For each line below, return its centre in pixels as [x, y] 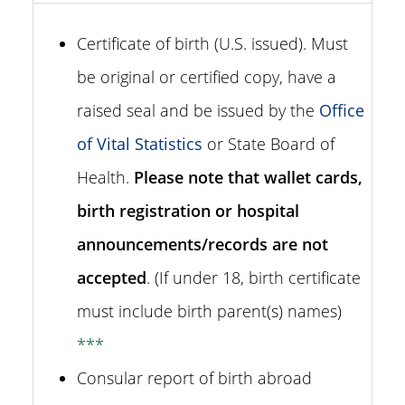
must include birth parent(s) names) [209, 311]
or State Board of [268, 144]
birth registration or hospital [188, 211]
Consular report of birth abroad [194, 378]
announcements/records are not [202, 244]
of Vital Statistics [140, 144]
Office [342, 110]
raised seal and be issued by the [198, 110]
